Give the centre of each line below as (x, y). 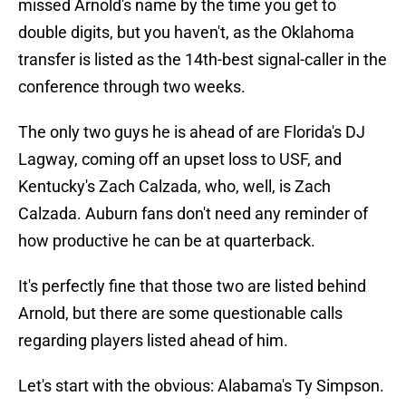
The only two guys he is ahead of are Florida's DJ (192, 132)
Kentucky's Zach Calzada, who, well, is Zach (174, 187)
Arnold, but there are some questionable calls (180, 314)
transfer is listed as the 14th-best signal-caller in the (203, 60)
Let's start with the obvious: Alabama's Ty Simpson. (201, 386)
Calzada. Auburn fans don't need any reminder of (193, 214)
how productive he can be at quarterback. (167, 241)
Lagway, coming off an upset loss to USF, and (180, 159)
